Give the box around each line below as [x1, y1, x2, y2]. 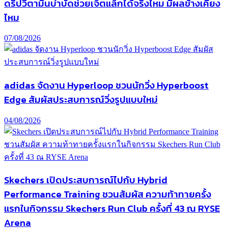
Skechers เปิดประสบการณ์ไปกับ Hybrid [4, 173, 167, 187]
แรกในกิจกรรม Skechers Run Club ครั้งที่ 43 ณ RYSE [4, 201, 220, 216]
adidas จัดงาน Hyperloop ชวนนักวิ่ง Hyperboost [4, 77, 209, 92]
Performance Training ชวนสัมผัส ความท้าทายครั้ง [4, 187, 211, 202]
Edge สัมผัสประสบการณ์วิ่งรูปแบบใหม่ [4, 92, 158, 106]
